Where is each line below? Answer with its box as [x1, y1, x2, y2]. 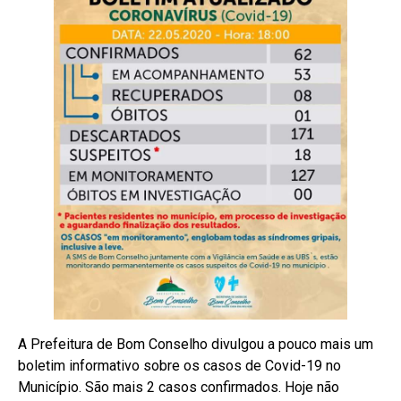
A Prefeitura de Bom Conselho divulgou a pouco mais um [18, 335, 373, 353]
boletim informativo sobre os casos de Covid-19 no [18, 356, 341, 374]
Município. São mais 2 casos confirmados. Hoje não [18, 378, 339, 396]
